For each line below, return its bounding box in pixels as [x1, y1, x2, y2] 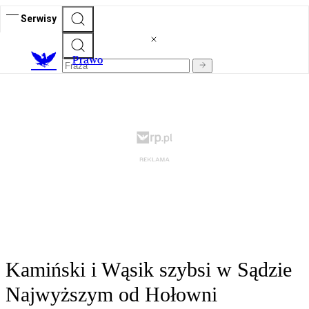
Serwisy [21, 12, 57, 24]
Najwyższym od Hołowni [6, 283, 217, 306]
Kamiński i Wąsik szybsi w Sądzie [6, 258, 292, 281]
